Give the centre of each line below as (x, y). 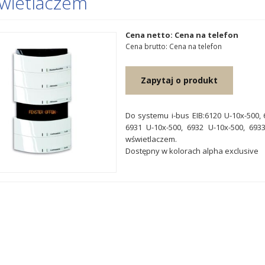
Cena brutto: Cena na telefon (173, 46)
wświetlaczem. (151, 139)
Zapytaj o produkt (179, 80)
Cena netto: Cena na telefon (182, 35)
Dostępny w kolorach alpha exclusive (192, 151)
